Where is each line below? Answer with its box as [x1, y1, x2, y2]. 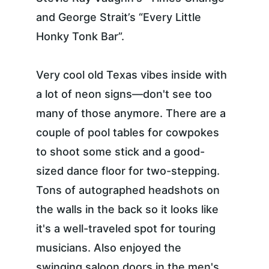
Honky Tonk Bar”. [36, 30, 124, 43]
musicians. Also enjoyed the [36, 241, 184, 254]
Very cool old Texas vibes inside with [36, 68, 230, 81]
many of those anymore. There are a [36, 107, 229, 119]
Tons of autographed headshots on [36, 184, 223, 196]
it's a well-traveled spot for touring [36, 222, 219, 235]
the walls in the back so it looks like [36, 203, 222, 216]
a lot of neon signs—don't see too [36, 88, 215, 100]
